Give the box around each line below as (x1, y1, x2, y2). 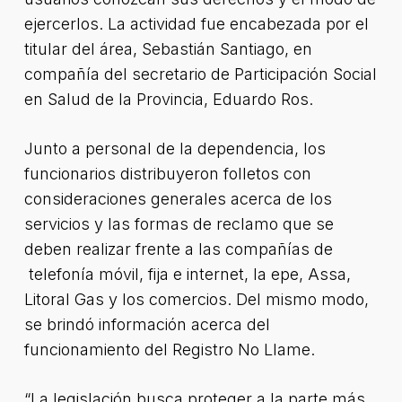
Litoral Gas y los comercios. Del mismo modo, (23, 290, 369, 309)
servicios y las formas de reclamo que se (23, 214, 334, 233)
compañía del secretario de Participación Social (23, 65, 377, 83)
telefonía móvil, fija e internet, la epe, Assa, (23, 265, 351, 284)
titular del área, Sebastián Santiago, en (23, 39, 312, 58)
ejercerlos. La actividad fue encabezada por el (23, 14, 369, 33)
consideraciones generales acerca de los (23, 189, 332, 208)
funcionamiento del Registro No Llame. (23, 340, 315, 359)
